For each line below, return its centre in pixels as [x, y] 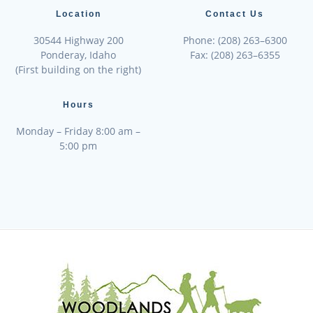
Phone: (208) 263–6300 [235, 40]
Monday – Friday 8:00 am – [78, 131]
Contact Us [235, 14]
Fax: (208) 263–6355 [235, 54]
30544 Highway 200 [78, 40]
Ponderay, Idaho [78, 54]
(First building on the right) [78, 69]
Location [78, 14]
